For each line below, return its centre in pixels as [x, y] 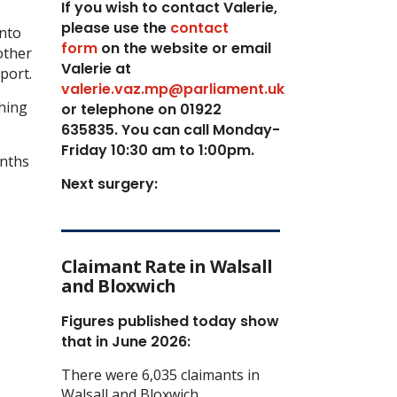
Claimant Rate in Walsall [167, 266]
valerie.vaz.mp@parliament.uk [172, 89]
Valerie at [96, 68]
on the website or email [184, 48]
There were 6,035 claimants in [160, 374]
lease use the [118, 27]
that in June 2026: [125, 341]
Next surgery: [111, 183]
